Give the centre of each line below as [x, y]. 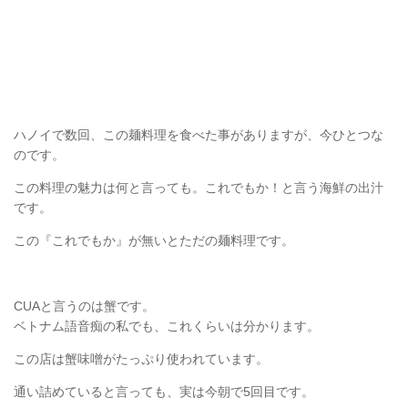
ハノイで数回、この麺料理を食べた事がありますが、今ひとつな [199, 134]
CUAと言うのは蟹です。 [84, 306]
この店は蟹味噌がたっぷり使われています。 [141, 359]
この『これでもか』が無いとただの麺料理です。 [154, 240]
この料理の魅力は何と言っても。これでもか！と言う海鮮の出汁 [199, 187]
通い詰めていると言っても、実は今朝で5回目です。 [164, 392]
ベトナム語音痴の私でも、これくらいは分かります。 [167, 326]
